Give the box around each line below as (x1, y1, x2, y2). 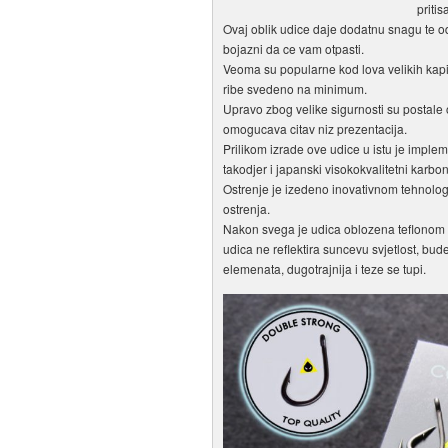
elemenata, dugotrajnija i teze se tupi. (223, 260, 426, 277)
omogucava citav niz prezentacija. (223, 120, 407, 137)
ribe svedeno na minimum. (223, 80, 367, 97)
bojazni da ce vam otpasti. (223, 40, 364, 57)
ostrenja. (223, 200, 270, 217)
